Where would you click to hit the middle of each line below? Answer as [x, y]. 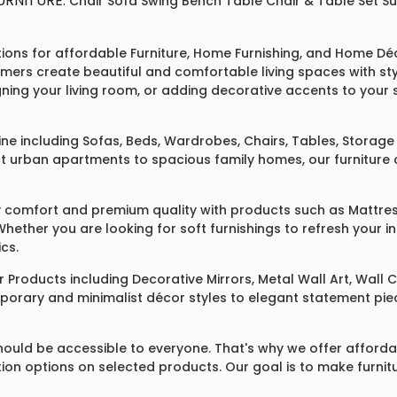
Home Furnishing [246, 54]
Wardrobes [201, 141]
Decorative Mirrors [192, 280]
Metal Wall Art [304, 280]
